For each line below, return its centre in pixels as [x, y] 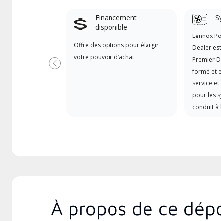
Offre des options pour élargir [116, 45]
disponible [111, 27]
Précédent [73, 68]
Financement [116, 18]
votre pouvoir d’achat [104, 57]
